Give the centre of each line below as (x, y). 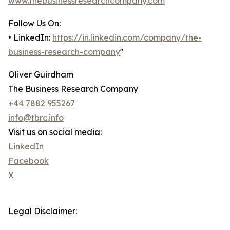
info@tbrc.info (36, 118)
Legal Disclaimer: (43, 211)
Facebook (28, 161)
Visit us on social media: (55, 132)
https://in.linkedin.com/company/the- (127, 38)
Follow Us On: (34, 23)
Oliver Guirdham (41, 75)
